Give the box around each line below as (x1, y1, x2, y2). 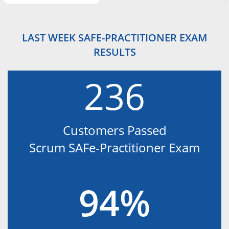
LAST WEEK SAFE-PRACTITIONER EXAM (22, 30, 207, 45)
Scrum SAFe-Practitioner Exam (29, 139, 200, 156)
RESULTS (93, 44, 136, 59)
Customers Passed (62, 121, 167, 139)
